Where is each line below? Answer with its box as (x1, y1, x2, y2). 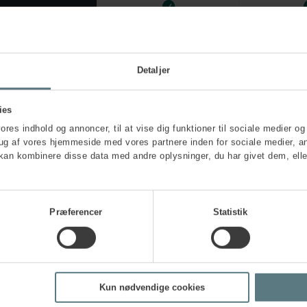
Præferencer (49, 206, 103, 217)
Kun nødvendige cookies (99, 282, 205, 293)
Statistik (212, 206, 248, 217)
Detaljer (137, 64, 170, 75)
